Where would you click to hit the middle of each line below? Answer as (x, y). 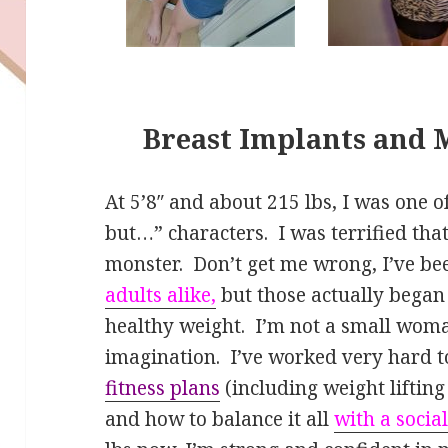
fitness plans (163, 387)
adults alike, (161, 294)
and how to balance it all (220, 418)
